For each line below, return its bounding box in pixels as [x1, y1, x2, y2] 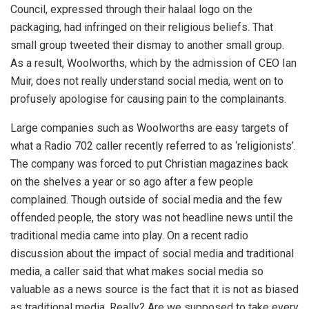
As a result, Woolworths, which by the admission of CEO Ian [10, 57, 297, 70]
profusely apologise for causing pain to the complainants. [10, 92, 286, 106]
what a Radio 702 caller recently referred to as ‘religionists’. [10, 139, 296, 153]
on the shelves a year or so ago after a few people [10, 175, 253, 189]
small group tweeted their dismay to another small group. [10, 39, 284, 52]
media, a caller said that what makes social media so [10, 265, 263, 279]
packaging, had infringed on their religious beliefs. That [10, 21, 273, 34]
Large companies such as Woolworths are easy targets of [10, 121, 289, 135]
